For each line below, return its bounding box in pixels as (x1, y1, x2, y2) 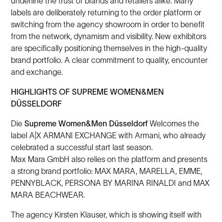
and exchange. (11, 67, 63, 76)
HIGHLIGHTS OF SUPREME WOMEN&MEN (11, 87, 165, 96)
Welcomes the (148, 119, 200, 128)
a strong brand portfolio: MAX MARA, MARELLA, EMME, (11, 166, 203, 175)
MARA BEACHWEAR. (11, 190, 85, 199)
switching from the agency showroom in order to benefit (11, 20, 205, 29)
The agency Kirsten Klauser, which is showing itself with (11, 210, 202, 219)
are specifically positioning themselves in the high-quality (11, 44, 208, 53)
